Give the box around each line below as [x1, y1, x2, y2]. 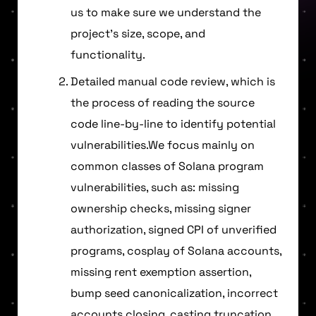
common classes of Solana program [71, 158, 264, 174]
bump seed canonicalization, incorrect [71, 285, 278, 300]
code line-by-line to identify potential [71, 116, 276, 131]
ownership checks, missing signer [71, 200, 251, 216]
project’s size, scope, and [71, 25, 205, 41]
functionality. [71, 47, 145, 62]
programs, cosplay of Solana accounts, [71, 243, 281, 258]
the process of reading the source [71, 95, 255, 110]
